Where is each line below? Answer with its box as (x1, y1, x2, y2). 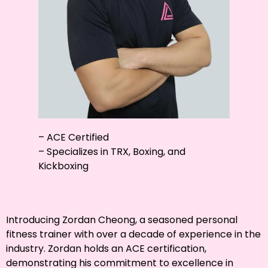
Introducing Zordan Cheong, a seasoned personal (6, 213, 237, 227)
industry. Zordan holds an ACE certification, (6, 242, 206, 256)
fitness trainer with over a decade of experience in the (6, 227, 261, 242)
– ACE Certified (38, 130, 109, 144)
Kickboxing (38, 159, 89, 173)
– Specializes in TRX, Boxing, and (38, 145, 185, 159)
